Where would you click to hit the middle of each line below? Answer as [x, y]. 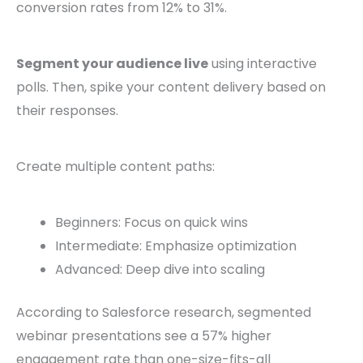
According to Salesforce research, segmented [164, 313]
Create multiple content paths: [115, 167]
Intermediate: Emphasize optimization [176, 246]
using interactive [263, 64]
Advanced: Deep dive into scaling [160, 270]
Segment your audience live [112, 64]
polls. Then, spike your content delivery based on [171, 88]
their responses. [67, 111]
